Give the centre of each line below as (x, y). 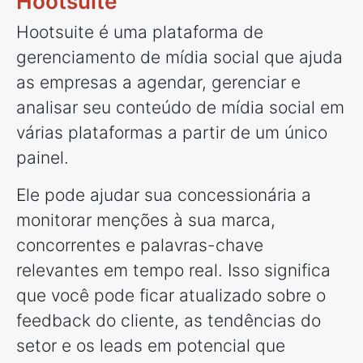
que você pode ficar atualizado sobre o (171, 296)
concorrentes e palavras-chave (140, 246)
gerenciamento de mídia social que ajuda (179, 58)
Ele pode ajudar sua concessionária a (164, 195)
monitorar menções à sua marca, (146, 220)
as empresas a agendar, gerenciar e (158, 83)
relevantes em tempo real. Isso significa (173, 271)
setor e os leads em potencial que (151, 346)
